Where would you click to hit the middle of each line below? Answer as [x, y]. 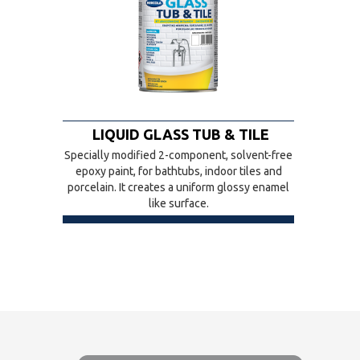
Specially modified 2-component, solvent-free [178, 155]
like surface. [178, 203]
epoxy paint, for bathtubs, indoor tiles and [178, 171]
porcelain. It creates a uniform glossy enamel [178, 187]
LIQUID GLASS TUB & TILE [180, 134]
